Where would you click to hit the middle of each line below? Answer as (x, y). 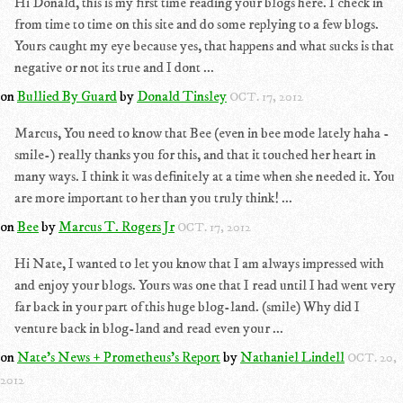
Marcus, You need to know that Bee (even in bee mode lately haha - (202, 133)
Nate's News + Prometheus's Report (119, 357)
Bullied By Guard (67, 96)
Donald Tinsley (182, 96)
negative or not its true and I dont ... (114, 67)
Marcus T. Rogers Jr (116, 227)
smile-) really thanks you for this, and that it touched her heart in (195, 155)
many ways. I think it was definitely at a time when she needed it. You (205, 176)
